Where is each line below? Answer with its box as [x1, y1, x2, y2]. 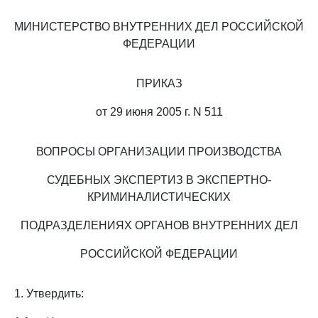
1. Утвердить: [14, 287, 84, 300]
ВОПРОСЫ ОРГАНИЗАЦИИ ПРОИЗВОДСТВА [36, 146, 282, 158]
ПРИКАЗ [136, 77, 182, 89]
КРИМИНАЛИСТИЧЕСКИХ [87, 191, 231, 203]
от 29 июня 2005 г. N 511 [95, 106, 223, 118]
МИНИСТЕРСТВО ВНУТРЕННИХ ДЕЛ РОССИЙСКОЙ [14, 21, 304, 33]
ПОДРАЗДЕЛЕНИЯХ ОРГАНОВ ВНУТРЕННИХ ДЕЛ [20, 219, 298, 231]
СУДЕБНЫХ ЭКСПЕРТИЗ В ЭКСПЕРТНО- [47, 174, 271, 186]
